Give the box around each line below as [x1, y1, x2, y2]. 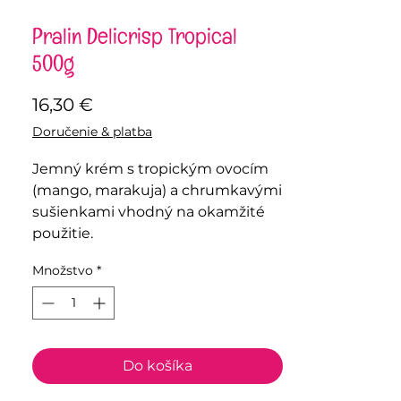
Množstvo [32, 262, 93, 279]
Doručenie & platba [32, 124, 152, 141]
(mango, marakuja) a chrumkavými [32, 182, 282, 200]
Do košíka [123, 357, 192, 375]
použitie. [32, 225, 93, 243]
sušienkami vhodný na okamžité [32, 203, 265, 221]
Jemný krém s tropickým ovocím [32, 160, 269, 178]
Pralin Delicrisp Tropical [32, 33, 237, 48]
